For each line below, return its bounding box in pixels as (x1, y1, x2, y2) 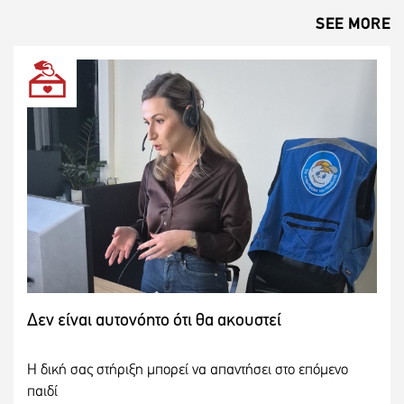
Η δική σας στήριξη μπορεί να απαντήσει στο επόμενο (27, 362, 348, 378)
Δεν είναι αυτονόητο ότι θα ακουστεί (27, 311, 281, 330)
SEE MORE (316, 16, 390, 33)
